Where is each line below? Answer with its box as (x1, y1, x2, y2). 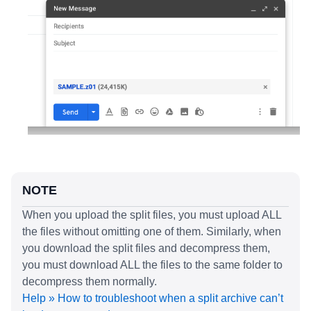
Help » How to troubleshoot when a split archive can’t (22, 292, 283, 304)
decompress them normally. (22, 275, 157, 287)
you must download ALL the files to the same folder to (22, 258, 283, 271)
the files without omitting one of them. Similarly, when (22, 225, 281, 237)
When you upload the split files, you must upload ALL (22, 208, 281, 221)
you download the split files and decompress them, (22, 242, 270, 254)
